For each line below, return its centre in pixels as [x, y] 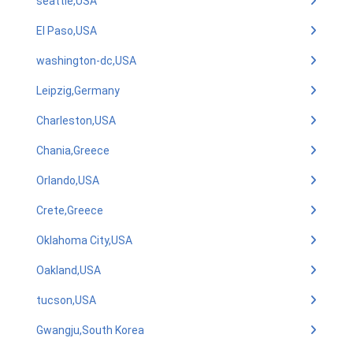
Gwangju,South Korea [90, 330]
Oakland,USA [69, 270]
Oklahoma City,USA [84, 240]
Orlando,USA [68, 180]
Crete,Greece [70, 210]
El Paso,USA [67, 31]
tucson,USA [66, 300]
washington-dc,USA [86, 61]
